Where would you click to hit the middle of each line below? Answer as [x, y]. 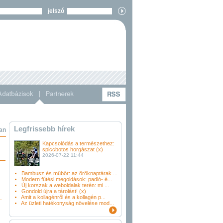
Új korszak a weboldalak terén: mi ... [65, 185]
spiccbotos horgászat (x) [73, 149]
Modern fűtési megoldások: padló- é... [67, 179]
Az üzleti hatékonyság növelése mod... [67, 203]
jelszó [55, 11]
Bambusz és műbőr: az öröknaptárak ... [69, 173]
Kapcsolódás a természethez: [78, 143]
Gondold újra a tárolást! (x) [54, 191]
